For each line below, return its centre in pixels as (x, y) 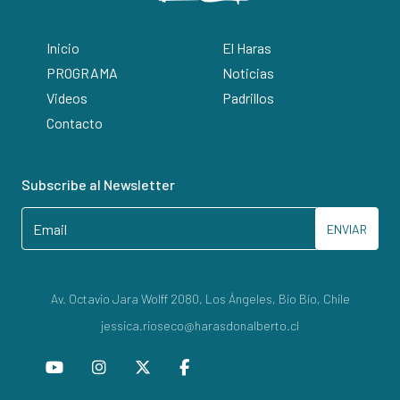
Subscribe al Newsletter (98, 185)
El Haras (246, 48)
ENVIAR (347, 229)
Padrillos (248, 98)
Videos (67, 98)
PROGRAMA (82, 73)
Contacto (75, 123)
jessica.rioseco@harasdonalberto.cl (200, 326)
